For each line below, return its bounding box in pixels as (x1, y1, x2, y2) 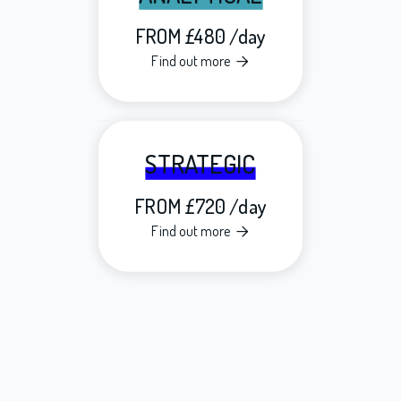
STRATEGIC (145, 147, 256, 181)
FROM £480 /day (134, 23, 267, 49)
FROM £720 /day (134, 193, 267, 219)
